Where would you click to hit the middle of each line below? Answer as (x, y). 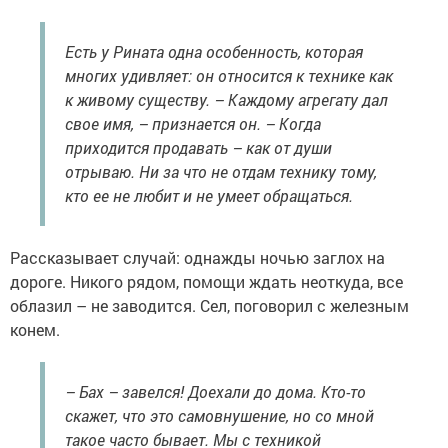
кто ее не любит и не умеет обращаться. (209, 195)
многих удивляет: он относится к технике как (229, 75)
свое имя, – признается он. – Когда (193, 123)
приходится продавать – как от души (198, 147)
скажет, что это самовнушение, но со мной (219, 415)
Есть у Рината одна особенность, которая (214, 51)
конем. (35, 329)
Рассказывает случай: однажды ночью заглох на (197, 257)
